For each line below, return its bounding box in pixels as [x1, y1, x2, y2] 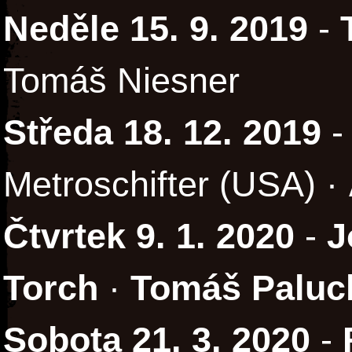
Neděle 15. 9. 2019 [3, 9, 308, 49]
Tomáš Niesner [3, 61, 240, 101]
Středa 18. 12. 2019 [3, 113, 321, 152]
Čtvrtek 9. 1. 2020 [3, 217, 295, 256]
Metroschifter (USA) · [3, 165, 348, 204]
